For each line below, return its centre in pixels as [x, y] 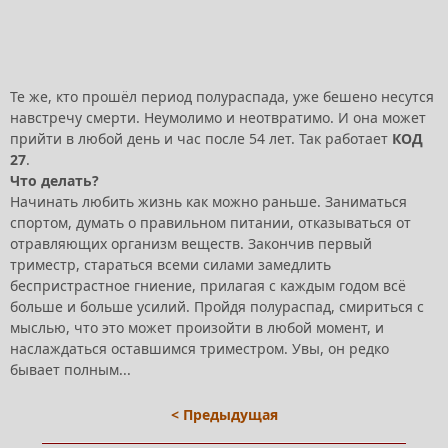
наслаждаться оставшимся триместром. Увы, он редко [199, 348]
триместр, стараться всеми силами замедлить [170, 264]
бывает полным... [70, 369]
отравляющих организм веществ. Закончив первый [191, 243]
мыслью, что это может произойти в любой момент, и [197, 327]
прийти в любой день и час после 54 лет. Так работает [201, 138]
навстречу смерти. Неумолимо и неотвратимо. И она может [218, 117]
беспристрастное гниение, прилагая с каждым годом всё [208, 285]
